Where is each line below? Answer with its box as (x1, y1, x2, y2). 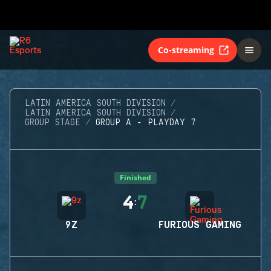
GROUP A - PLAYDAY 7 (96, 118, 196, 128)
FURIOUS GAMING (158, 220, 241, 230)
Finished (120, 172, 151, 183)
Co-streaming (158, 44, 214, 56)
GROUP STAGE (25, 118, 80, 128)
